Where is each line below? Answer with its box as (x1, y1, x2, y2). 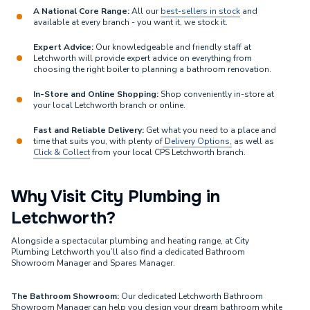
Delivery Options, (163, 136, 232, 147)
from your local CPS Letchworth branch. (90, 147, 246, 158)
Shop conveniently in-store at (158, 89, 274, 100)
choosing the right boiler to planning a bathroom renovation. (33, 64, 271, 75)
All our (131, 6, 161, 17)
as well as (232, 136, 274, 147)
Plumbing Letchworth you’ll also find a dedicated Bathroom (11, 246, 245, 257)
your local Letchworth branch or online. (33, 100, 185, 111)
